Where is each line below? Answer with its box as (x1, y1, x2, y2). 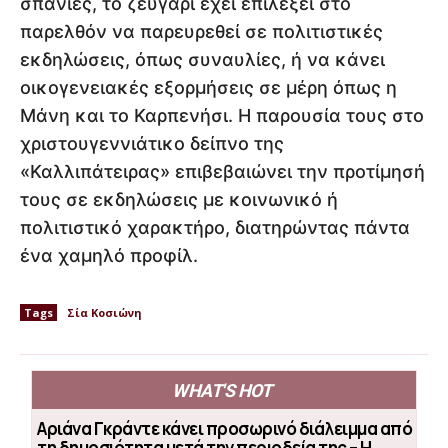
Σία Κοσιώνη (67, 305, 142, 321)
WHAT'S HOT (172, 380, 271, 402)
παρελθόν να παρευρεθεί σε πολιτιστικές (20, 21, 383, 43)
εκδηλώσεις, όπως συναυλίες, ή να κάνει (20, 49, 385, 71)
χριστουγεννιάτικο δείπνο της (20, 133, 284, 155)
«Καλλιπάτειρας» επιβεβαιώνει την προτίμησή (20, 161, 425, 183)
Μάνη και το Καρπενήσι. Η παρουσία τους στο (20, 105, 424, 127)
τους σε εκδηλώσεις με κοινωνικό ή (20, 189, 338, 211)
